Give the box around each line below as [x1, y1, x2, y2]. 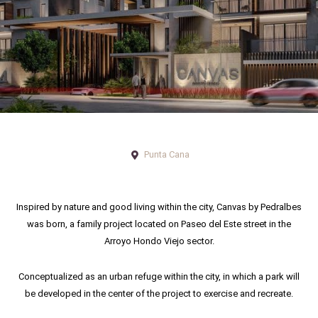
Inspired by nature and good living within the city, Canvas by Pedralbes [16, 202, 302, 213]
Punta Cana [143, 149, 190, 160]
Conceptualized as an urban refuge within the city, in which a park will [18, 271, 300, 283]
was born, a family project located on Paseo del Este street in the [27, 219, 291, 230]
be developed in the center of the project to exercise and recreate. [25, 288, 293, 300]
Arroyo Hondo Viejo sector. [104, 236, 214, 247]
